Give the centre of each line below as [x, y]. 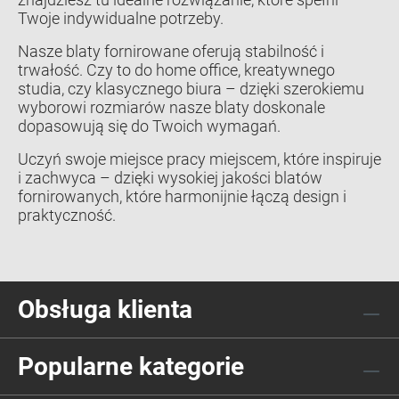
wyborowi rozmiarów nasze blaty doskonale [171, 107]
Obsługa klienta [105, 309]
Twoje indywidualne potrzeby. [121, 18]
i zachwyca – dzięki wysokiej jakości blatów [170, 177]
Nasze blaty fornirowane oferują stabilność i [171, 51]
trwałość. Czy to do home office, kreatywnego [176, 69]
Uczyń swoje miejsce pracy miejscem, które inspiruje [199, 159]
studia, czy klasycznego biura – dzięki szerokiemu [191, 88]
